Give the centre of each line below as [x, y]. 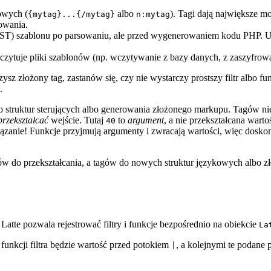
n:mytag [153, 14]
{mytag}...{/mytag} [71, 14]
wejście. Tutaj [77, 120]
